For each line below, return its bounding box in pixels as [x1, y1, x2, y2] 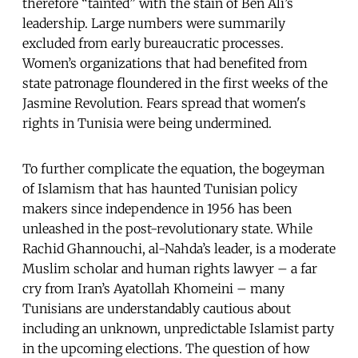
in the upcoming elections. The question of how [22, 340, 309, 356]
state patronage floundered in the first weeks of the [22, 74, 328, 91]
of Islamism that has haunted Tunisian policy [22, 180, 297, 197]
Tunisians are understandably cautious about [22, 300, 291, 316]
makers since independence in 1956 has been [22, 200, 292, 217]
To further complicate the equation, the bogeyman [22, 160, 324, 177]
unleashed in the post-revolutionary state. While [22, 220, 312, 237]
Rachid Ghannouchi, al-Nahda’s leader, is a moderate [22, 240, 336, 257]
